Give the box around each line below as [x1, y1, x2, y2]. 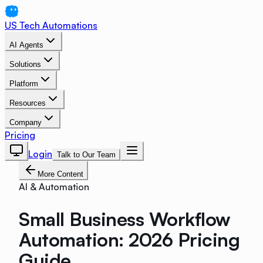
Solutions [9, 60, 41, 69]
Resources [9, 99, 46, 107]
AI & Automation [19, 181, 89, 193]
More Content [38, 170, 83, 178]
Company [9, 118, 42, 127]
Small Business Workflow [19, 207, 231, 231]
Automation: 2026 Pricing [19, 227, 240, 251]
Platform [9, 79, 38, 88]
